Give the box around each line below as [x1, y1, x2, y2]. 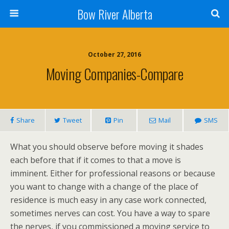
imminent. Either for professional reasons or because [10, 168, 215, 179]
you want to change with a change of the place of [10, 181, 198, 192]
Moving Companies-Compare [45, 63, 184, 84]
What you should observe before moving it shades [10, 141, 203, 152]
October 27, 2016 [88, 50, 141, 59]
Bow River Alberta [77, 5, 152, 23]
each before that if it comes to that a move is [10, 154, 181, 166]
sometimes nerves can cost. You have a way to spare [10, 208, 210, 219]
